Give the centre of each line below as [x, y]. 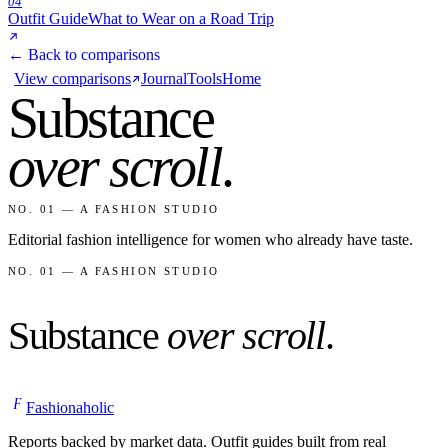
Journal [164, 79]
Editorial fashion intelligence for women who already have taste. [210, 240]
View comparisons [72, 79]
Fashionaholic [70, 408]
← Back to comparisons [84, 55]
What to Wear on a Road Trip [181, 19]
